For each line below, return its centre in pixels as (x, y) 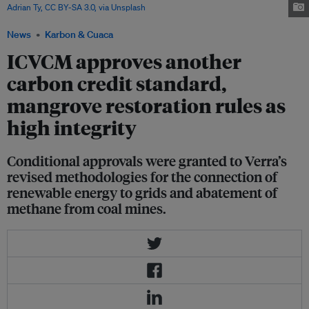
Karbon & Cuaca (79, 35)
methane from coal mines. (87, 208)
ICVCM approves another (124, 61)
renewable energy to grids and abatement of (142, 192)
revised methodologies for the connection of (142, 177)
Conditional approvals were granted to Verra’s (147, 161)
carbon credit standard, (117, 83)
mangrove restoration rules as (146, 106)
